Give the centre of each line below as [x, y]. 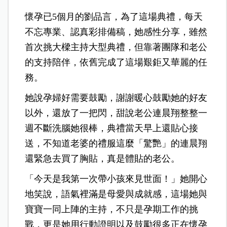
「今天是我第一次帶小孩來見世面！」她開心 [116, 179]
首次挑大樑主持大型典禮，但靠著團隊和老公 [116, 47]
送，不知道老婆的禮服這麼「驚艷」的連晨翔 [116, 143]
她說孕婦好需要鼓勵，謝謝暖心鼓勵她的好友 [116, 98]
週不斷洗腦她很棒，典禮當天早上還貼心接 [112, 128]
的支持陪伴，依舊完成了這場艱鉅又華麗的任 [116, 62]
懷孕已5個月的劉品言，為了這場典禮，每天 [114, 16]
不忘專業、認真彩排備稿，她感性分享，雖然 [116, 32]
